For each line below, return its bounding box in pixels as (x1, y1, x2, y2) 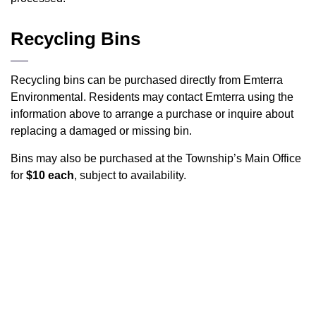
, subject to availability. (74, 169, 186, 181)
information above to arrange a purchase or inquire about (11, 108, 293, 120)
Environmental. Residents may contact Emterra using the (11, 91, 293, 103)
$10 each (26, 169, 74, 181)
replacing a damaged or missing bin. (11, 125, 192, 137)
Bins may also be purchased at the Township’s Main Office (11, 152, 301, 164)
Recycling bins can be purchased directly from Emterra (11, 74, 283, 86)
